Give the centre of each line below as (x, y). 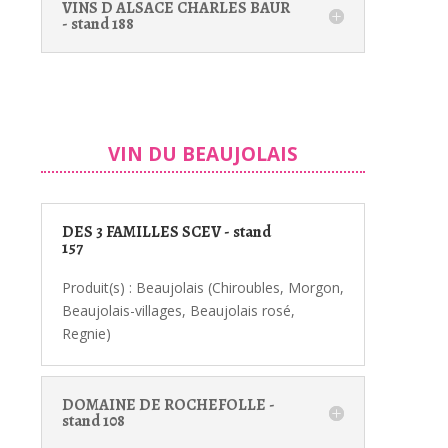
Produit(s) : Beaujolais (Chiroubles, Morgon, (202, 287)
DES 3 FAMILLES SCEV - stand (166, 231)
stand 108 (93, 420)
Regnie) (86, 333)
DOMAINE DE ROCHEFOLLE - (168, 404)
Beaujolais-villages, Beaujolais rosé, (178, 310)
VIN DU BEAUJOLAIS (202, 153)
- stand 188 (97, 23)
